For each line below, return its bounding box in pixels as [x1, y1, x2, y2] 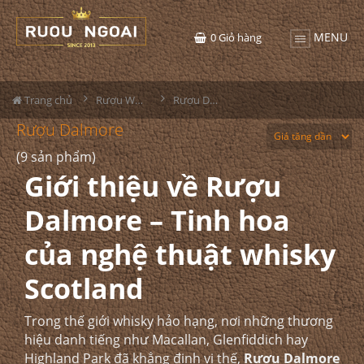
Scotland [24, 270, 144, 307]
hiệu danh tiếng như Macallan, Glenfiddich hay [24, 331, 308, 349]
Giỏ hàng [219, 30, 262, 45]
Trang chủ [22, 93, 72, 107]
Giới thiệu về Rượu [24, 167, 281, 205]
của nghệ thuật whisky [24, 236, 336, 273]
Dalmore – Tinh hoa [24, 201, 290, 239]
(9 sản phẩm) [16, 148, 96, 166]
